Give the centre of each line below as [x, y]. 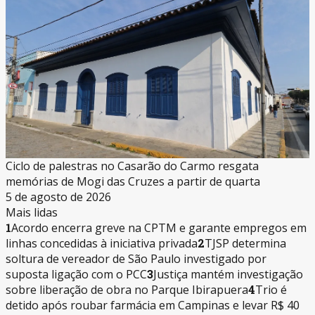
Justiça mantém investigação [228, 274]
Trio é [271, 289]
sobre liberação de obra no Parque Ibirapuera [127, 289]
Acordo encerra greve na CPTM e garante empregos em [159, 227]
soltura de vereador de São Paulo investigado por [136, 258]
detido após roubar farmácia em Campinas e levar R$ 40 [153, 305]
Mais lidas [32, 212]
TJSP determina [245, 243]
